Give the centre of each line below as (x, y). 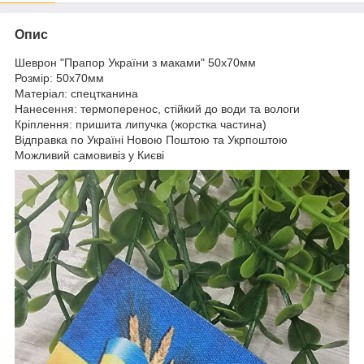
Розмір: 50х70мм (59, 78)
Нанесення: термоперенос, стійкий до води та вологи (157, 109)
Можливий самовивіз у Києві (89, 156)
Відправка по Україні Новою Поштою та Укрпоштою (153, 140)
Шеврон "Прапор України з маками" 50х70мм (135, 63)
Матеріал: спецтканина (76, 94)
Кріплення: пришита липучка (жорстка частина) (141, 125)
